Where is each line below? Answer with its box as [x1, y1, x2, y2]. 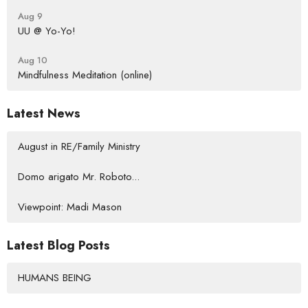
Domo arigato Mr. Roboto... [18, 168, 140, 184]
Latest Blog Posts [7, 236, 110, 254]
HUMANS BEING [18, 270, 91, 286]
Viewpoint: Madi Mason [18, 199, 122, 214]
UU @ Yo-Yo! [18, 23, 76, 39]
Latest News [7, 104, 80, 123]
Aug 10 [18, 54, 47, 67]
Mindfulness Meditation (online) [18, 67, 152, 83]
